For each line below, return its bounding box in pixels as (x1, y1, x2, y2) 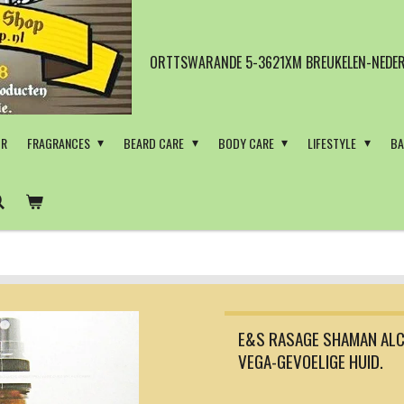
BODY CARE (217, 133, 277, 152)
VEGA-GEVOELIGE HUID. (238, 348, 383, 375)
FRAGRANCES (26, 133, 93, 152)
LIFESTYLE (308, 133, 360, 152)
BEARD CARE (124, 133, 188, 152)
